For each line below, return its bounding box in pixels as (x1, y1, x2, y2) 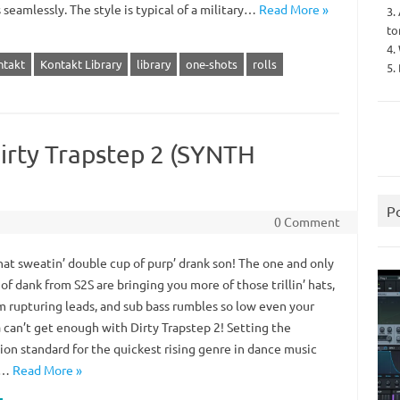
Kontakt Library (39, 56, 121, 71)
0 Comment (273, 213, 340, 229)
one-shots (185, 56, 237, 71)
